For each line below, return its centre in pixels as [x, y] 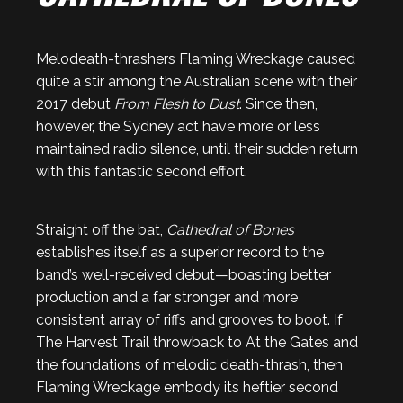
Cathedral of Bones [230, 230]
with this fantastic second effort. [142, 171]
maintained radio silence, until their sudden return [197, 149]
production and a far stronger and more [167, 297]
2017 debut [75, 104]
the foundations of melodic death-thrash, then [189, 365]
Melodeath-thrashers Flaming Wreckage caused [196, 59]
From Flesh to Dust [177, 104]
